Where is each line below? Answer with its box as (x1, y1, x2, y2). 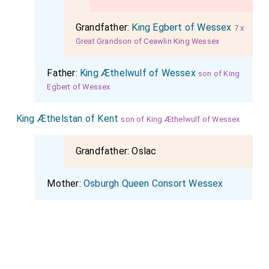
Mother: (47, 178, 84, 190)
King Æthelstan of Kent (16, 113, 119, 125)
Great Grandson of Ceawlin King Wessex (75, 37, 220, 46)
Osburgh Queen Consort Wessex (83, 178, 223, 190)
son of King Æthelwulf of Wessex (121, 115, 240, 124)
